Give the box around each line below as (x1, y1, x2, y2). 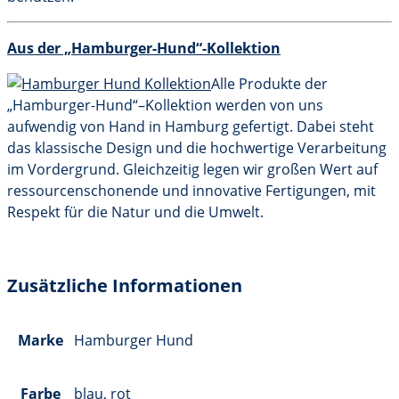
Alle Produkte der (211, 74, 328, 94)
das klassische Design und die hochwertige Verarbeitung (7, 138, 387, 159)
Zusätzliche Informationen (7, 273, 242, 297)
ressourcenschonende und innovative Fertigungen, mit (7, 181, 376, 201)
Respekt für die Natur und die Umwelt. (7, 202, 264, 223)
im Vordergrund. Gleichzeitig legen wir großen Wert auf (7, 159, 378, 180)
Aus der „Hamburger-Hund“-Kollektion (7, 38, 281, 59)
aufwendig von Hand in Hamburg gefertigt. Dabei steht (7, 117, 374, 137)
